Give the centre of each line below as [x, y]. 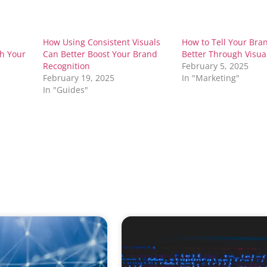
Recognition [66, 66]
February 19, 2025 [78, 78]
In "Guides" [65, 90]
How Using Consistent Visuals [101, 42]
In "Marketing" [211, 78]
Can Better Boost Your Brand [100, 54]
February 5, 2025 [215, 66]
